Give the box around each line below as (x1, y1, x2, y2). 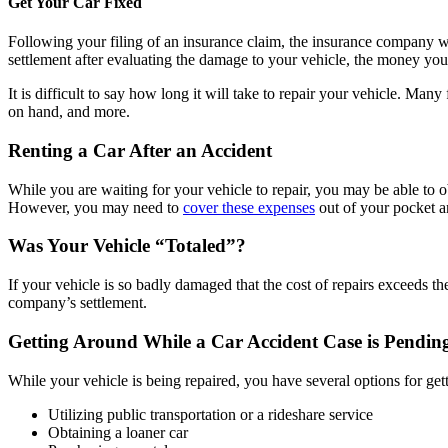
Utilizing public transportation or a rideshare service (48, 405, 373, 423)
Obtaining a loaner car (48, 423, 188, 441)
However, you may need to (8, 198, 183, 216)
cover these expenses (183, 198, 315, 216)
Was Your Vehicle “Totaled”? (8, 235, 246, 257)
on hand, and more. (8, 103, 130, 121)
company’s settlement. (8, 294, 147, 312)
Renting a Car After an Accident (8, 139, 272, 161)
